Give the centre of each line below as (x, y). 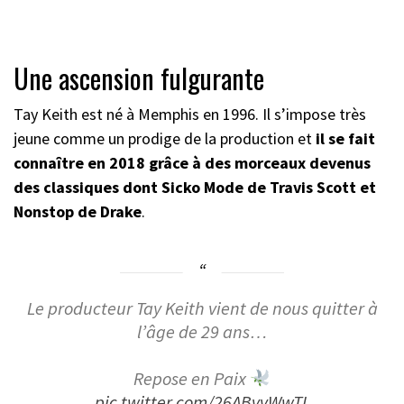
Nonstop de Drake (78, 212)
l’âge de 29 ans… (202, 332)
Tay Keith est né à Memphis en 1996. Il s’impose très (190, 115)
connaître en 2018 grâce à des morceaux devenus (192, 163)
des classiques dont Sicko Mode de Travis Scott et (195, 188)
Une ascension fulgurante (142, 78)
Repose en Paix (191, 379)
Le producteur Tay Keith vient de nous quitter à (202, 309)
